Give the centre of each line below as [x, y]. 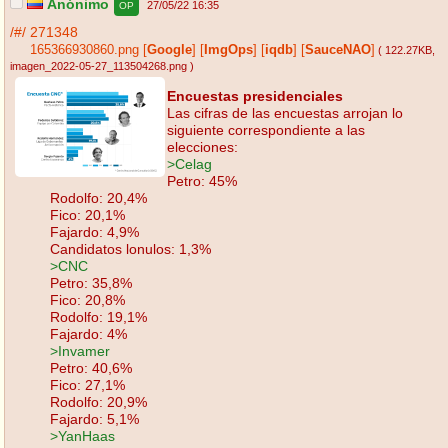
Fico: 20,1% [87, 214]
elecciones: [202, 146]
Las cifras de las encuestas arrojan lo [285, 112]
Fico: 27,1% [87, 384]
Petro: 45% [202, 180]
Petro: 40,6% [91, 367]
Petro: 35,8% [91, 282]
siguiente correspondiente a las [266, 129]
